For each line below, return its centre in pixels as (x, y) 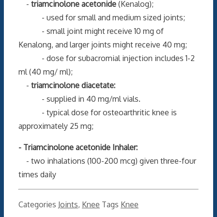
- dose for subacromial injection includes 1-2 (107, 58)
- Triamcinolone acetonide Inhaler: (78, 147)
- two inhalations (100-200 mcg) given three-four (107, 161)
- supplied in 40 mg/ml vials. (79, 99)
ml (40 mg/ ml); (46, 71)
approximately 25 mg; (56, 126)
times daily (37, 174)
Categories (38, 204)
